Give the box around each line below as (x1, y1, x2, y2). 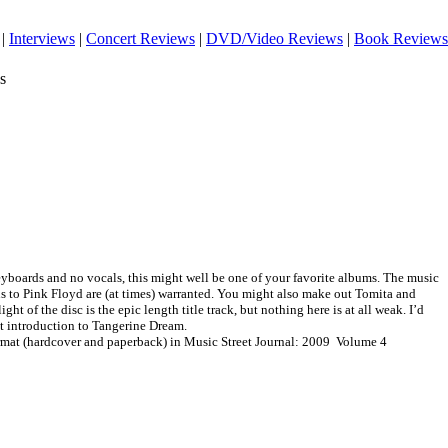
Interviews (9, 30, 75, 47)
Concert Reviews (86, 30, 195, 47)
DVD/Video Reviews (206, 30, 343, 47)
